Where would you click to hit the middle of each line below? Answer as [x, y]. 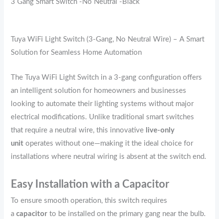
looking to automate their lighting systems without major [102, 104]
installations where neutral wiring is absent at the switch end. [109, 156]
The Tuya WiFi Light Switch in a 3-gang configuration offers [107, 77]
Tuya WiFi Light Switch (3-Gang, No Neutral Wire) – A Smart [108, 40]
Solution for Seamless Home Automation [77, 53]
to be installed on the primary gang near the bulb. [127, 214]
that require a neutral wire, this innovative [78, 130]
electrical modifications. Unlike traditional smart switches [103, 117]
